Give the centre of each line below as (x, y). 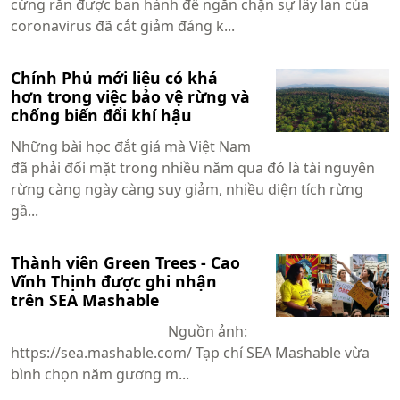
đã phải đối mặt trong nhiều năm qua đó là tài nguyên (193, 167)
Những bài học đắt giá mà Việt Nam (131, 146)
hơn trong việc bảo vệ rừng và (130, 96)
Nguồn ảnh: (131, 331)
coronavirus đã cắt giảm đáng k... (123, 25)
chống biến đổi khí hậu (101, 115)
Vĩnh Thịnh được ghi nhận (114, 281)
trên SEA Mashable (85, 300)
